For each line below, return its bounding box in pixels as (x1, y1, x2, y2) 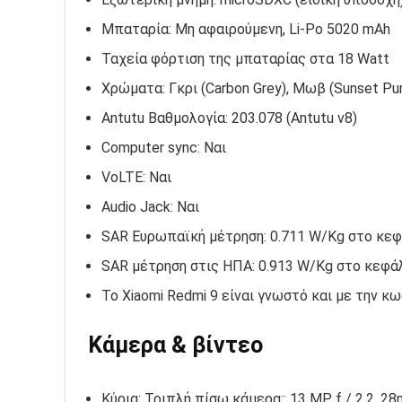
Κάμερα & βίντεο (88, 332, 263, 359)
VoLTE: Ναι (101, 169, 171, 187)
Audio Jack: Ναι (101, 198, 199, 216)
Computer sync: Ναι (101, 139, 226, 157)
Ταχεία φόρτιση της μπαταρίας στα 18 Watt (101, 50, 389, 68)
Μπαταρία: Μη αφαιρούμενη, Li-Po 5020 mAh (101, 21, 390, 39)
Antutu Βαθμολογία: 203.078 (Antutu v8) (101, 109, 357, 127)
